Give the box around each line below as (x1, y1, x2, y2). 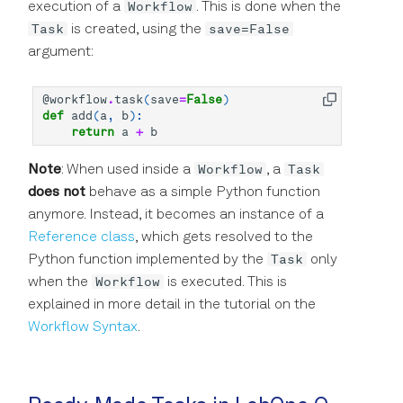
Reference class (28, 229, 135, 245)
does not (28, 184, 85, 200)
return (71, 124, 114, 139)
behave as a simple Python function (85, 184, 320, 200)
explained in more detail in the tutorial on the (28, 297, 316, 312)
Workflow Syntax (28, 319, 138, 335)
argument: (28, 44, 94, 59)
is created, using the (67, 22, 205, 37)
